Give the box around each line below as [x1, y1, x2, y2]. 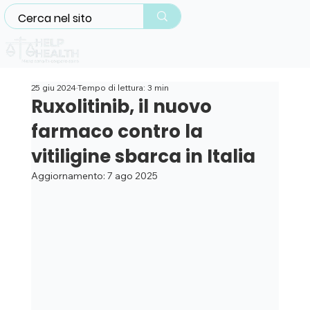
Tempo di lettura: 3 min [77, 82, 169, 93]
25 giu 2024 [30, 82, 76, 93]
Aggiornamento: [30, 170, 107, 183]
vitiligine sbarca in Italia [30, 144, 255, 170]
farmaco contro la [30, 119, 203, 145]
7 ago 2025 [107, 170, 158, 183]
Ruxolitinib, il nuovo [30, 94, 212, 120]
